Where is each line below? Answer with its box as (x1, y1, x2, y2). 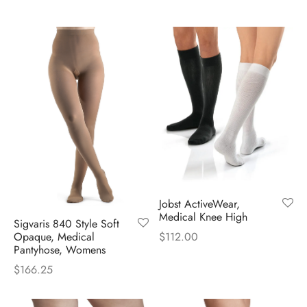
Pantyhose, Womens (14, 241, 106, 258)
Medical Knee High (158, 209, 247, 225)
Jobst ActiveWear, (158, 196, 240, 212)
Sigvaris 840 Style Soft (14, 215, 119, 232)
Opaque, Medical (14, 228, 95, 245)
